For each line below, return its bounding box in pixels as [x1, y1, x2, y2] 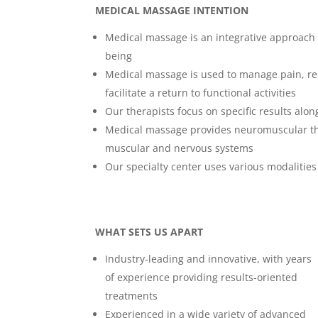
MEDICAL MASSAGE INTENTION [95, 3, 249, 17]
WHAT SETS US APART [95, 225, 204, 239]
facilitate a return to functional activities [105, 85, 297, 99]
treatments [105, 289, 158, 303]
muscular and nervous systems [105, 141, 254, 155]
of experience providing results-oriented [105, 270, 298, 285]
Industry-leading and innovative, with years [105, 252, 312, 266]
